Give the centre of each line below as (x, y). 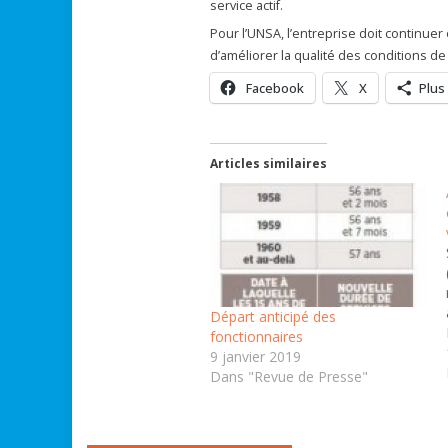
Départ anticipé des (272, 316)
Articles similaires (268, 164)
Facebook (274, 88)
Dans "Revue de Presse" (288, 376)
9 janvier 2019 (255, 356)
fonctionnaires (256, 336)
